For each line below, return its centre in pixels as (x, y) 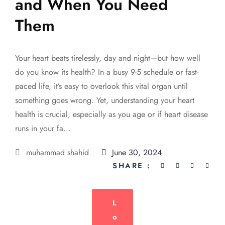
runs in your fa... (43, 128)
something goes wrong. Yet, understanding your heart (105, 100)
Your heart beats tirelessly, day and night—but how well (108, 58)
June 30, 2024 (136, 152)
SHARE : (132, 165)
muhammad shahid (59, 152)
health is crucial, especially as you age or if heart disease (111, 114)
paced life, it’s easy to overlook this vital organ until (101, 86)
